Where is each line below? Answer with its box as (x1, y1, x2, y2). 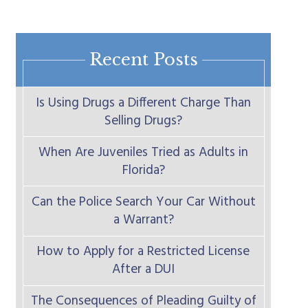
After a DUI (112, 259, 175, 280)
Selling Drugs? (104, 110, 183, 131)
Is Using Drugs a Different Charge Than (36, 92, 252, 113)
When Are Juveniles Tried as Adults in (38, 142, 249, 163)
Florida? (122, 159, 165, 181)
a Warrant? (113, 209, 174, 230)
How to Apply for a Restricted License (37, 241, 250, 263)
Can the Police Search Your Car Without (31, 191, 256, 212)
